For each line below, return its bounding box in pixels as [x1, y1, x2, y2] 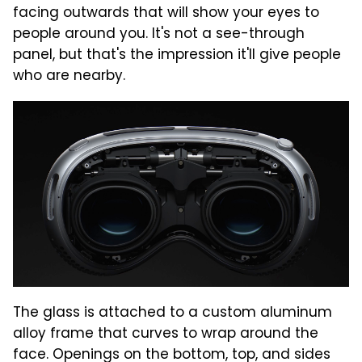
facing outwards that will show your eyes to [13, 2, 319, 25]
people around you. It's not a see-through [13, 23, 305, 46]
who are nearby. [13, 65, 125, 88]
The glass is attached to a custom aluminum [13, 301, 332, 325]
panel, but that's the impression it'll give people [13, 44, 341, 67]
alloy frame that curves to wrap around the [13, 322, 318, 346]
